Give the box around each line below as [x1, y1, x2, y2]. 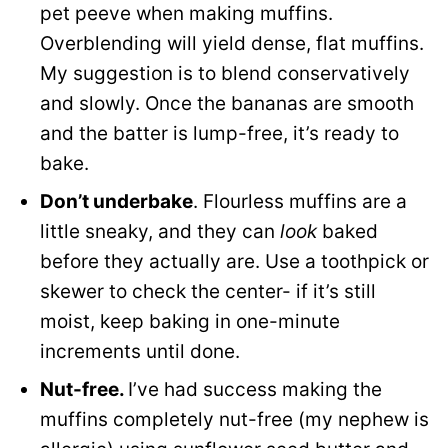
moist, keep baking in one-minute [40, 310, 340, 334]
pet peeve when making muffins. [40, 2, 333, 26]
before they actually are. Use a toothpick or [40, 250, 429, 274]
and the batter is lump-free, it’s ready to [40, 122, 399, 146]
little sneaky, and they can [40, 220, 280, 244]
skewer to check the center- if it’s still [40, 280, 376, 304]
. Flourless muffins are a [193, 190, 407, 214]
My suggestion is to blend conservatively [40, 62, 410, 86]
